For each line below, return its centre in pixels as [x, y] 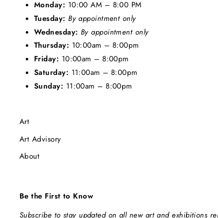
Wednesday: [57, 32]
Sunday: [49, 86]
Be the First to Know [56, 196]
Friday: [47, 59]
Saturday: [53, 73]
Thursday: [53, 45]
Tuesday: [51, 18]
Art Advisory [40, 139]
